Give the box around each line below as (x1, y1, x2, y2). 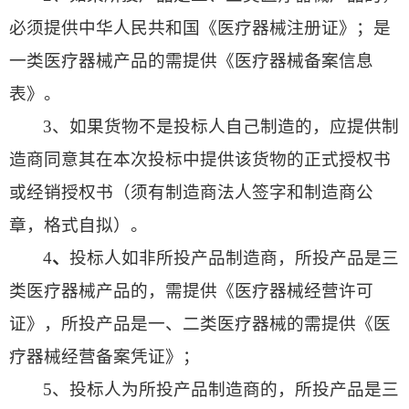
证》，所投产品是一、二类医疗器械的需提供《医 (9, 313, 391, 333)
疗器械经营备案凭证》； (9, 346, 200, 366)
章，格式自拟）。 (9, 215, 148, 235)
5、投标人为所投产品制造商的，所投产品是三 (43, 379, 400, 399)
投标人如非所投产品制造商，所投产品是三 (69, 247, 400, 267)
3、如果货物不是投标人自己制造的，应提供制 (43, 116, 400, 136)
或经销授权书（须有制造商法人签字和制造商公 (9, 182, 373, 202)
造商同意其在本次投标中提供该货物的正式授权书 (9, 149, 391, 169)
